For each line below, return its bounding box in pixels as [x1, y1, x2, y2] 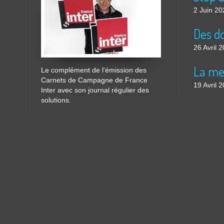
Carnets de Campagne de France [41, 75, 147, 84]
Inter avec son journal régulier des [41, 85, 149, 94]
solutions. [41, 95, 71, 104]
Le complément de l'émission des [41, 65, 146, 74]
